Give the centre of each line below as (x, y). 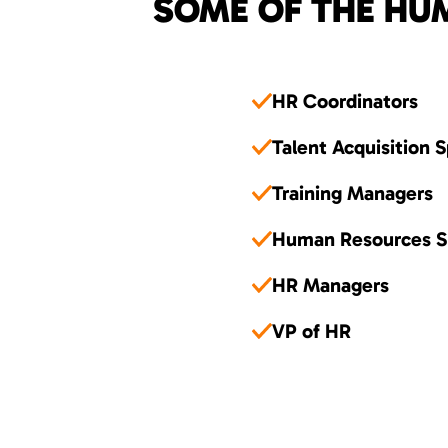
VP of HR (311, 331)
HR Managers (330, 285)
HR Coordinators (345, 101)
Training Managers (352, 193)
